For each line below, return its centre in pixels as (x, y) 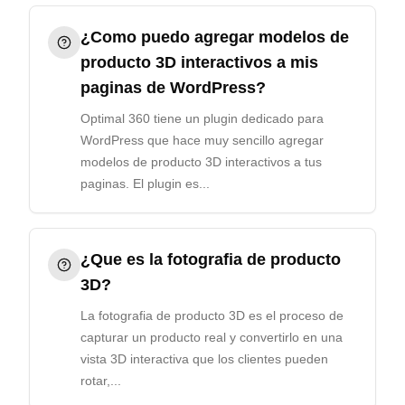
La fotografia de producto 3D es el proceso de (212, 316)
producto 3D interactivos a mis (199, 62)
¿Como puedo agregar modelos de (215, 37)
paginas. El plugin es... (145, 184)
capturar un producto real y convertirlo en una (212, 337)
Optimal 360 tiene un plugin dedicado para (202, 118)
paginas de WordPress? (173, 88)
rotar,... (101, 381)
